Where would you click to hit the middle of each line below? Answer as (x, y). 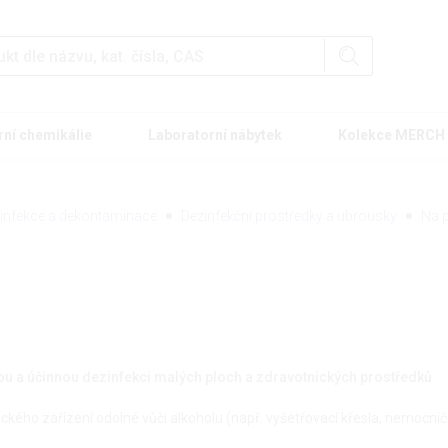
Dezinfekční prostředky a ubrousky (289, 216)
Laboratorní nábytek (215, 135)
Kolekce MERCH (391, 135)
